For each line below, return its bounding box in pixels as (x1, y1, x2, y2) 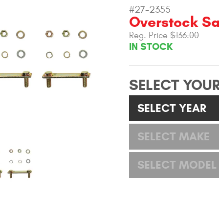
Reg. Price (129, 30, 170, 41)
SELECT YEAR (137, 101, 206, 115)
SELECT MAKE (137, 129, 210, 143)
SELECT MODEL (137, 157, 217, 172)
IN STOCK (129, 40, 173, 53)
